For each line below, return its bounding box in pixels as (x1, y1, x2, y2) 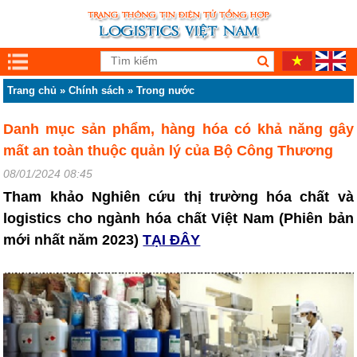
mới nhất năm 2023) (3, 232, 139, 248)
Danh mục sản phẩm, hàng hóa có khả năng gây (3, 121, 354, 137)
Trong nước (136, 84, 195, 96)
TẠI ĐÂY (143, 232, 201, 248)
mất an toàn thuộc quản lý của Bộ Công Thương (3, 143, 334, 159)
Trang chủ (7, 84, 57, 96)
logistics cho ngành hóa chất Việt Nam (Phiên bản (3, 210, 354, 226)
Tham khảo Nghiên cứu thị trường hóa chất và (3, 189, 354, 205)
